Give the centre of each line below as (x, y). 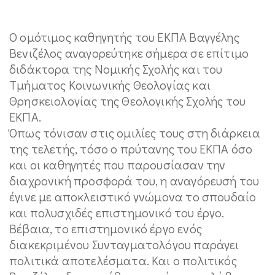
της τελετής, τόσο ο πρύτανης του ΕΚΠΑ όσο (131, 148)
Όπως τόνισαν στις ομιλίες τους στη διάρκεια (135, 132)
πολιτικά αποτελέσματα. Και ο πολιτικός (123, 260)
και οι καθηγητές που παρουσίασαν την (118, 164)
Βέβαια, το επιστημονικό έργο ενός (106, 228)
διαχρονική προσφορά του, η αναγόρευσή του (134, 180)
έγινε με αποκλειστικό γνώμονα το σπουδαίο (133, 196)
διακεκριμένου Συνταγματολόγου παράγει (124, 244)
